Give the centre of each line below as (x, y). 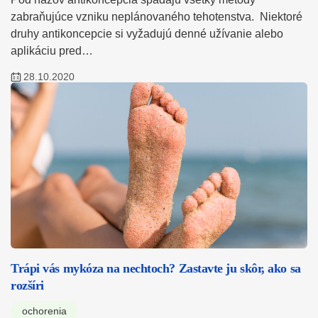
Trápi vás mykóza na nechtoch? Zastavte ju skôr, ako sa (156, 269)
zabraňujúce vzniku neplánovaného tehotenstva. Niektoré (157, 17)
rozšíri (27, 286)
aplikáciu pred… (52, 51)
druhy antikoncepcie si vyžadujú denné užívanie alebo (147, 34)
